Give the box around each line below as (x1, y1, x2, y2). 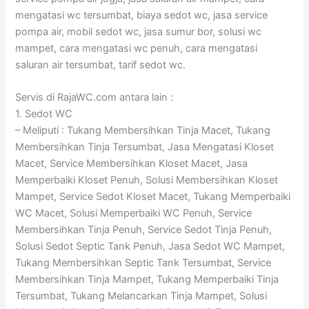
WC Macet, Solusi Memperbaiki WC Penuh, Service (15, 207, 252, 220)
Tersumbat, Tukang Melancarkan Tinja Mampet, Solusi (15, 290, 268, 303)
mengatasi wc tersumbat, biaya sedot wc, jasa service (15, 8, 268, 21)
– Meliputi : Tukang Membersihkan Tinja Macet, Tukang (15, 124, 271, 137)
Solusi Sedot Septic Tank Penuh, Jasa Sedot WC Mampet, (15, 240, 286, 253)
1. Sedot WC (15, 108, 73, 121)
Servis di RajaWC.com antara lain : (15, 91, 174, 104)
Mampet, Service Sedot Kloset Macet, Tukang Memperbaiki (15, 190, 291, 203)
